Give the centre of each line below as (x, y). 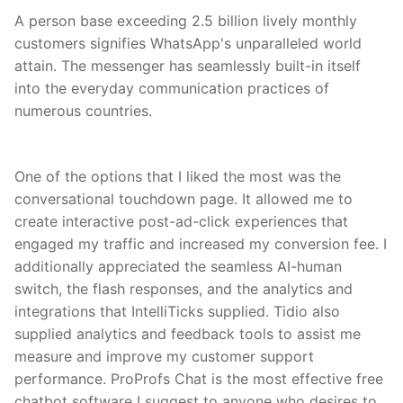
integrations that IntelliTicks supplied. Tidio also (177, 312)
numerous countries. (83, 111)
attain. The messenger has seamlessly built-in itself (188, 66)
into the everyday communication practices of (172, 89)
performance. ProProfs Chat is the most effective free (199, 379)
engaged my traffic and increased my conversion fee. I (201, 244)
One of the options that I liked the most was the (178, 177)
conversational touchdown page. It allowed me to (184, 199)
